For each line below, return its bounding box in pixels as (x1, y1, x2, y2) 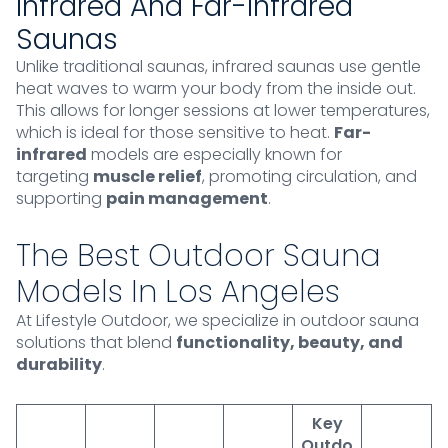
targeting (16, 165, 93, 189)
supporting (16, 187, 106, 211)
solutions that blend (16, 331, 176, 355)
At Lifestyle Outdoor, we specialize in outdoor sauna (16, 309, 419, 333)
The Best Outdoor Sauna (16, 235, 381, 278)
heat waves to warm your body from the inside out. (16, 77, 416, 101)
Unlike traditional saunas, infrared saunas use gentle (16, 55, 421, 79)
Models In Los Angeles (16, 271, 340, 314)
